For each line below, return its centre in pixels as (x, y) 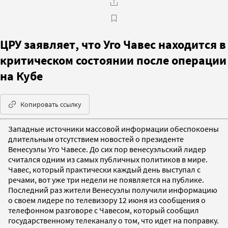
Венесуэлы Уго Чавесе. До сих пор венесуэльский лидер (107, 149)
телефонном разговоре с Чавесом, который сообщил (104, 210)
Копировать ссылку (51, 104)
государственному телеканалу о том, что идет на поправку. (113, 220)
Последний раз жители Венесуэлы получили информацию (113, 190)
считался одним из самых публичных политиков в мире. (108, 159)
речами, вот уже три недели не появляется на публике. (106, 179)
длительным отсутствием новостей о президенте (96, 139)
